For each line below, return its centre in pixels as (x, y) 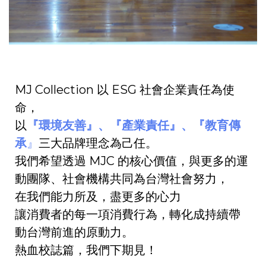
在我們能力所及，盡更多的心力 (98, 197)
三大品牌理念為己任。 (98, 143)
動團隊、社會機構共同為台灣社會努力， (122, 179)
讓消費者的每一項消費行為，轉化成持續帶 (128, 215)
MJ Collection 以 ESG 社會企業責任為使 (125, 90)
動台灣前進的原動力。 (74, 232)
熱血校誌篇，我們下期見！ (86, 250)
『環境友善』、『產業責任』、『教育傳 (134, 126)
